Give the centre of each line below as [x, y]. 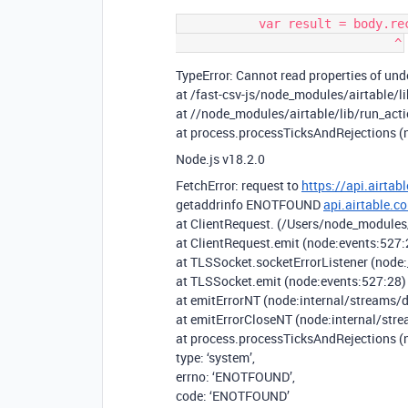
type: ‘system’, [215, 357]
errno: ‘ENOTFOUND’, [235, 377]
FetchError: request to [239, 185]
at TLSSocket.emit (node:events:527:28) [291, 281]
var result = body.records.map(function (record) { [219, 24]
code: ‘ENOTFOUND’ [233, 396]
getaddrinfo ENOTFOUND [250, 204]
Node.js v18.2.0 [220, 159]
